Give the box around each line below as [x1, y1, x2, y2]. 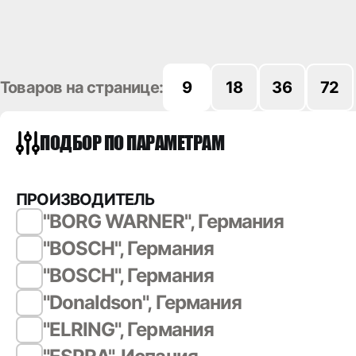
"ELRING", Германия [43, 318, 214, 341]
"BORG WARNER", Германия [43, 210, 284, 233]
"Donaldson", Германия [43, 291, 242, 314]
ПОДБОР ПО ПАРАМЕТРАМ [40, 131, 225, 154]
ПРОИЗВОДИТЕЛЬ [16, 190, 156, 209]
